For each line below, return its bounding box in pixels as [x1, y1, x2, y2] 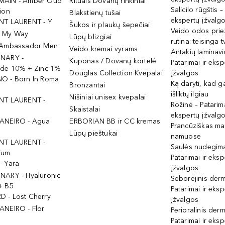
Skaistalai [69, 105, 100, 114]
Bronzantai [69, 81, 105, 89]
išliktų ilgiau [170, 90, 209, 98]
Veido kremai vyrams [69, 45, 138, 53]
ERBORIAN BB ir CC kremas [69, 117, 161, 126]
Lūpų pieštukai [69, 129, 118, 138]
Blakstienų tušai [69, 9, 121, 17]
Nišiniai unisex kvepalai [69, 93, 146, 101]
